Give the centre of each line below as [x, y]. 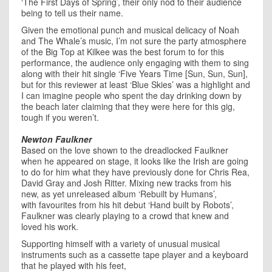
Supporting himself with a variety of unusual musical [121, 243]
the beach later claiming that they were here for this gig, [128, 106]
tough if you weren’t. [60, 117]
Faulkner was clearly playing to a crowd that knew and [125, 215]
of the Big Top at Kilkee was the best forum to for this [123, 51]
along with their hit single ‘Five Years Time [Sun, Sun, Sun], [134, 73]
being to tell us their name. [72, 12]
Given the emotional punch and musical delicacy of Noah [130, 29]
